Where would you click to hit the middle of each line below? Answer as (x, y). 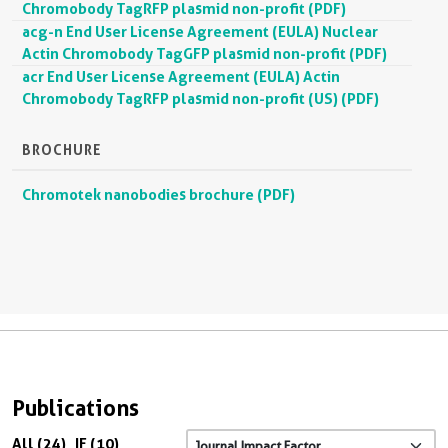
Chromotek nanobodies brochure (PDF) (158, 195)
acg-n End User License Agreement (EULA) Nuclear (200, 32)
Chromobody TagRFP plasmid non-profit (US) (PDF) (200, 99)
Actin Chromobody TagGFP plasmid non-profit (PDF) (204, 54)
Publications (75, 408)
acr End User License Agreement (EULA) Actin (181, 77)
